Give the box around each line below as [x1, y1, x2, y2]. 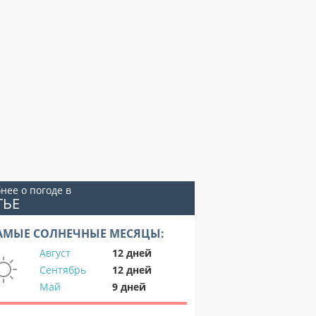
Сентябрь [39, 263, 86, 276]
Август [39, 246, 71, 260]
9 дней [112, 280, 146, 293]
